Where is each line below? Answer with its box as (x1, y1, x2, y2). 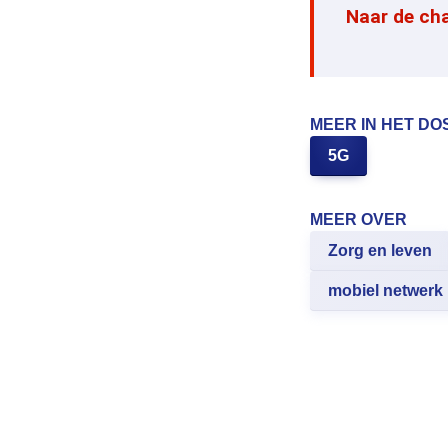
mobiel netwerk (328, 282, 443, 300)
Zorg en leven (328, 242, 432, 260)
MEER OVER (310, 211, 407, 229)
